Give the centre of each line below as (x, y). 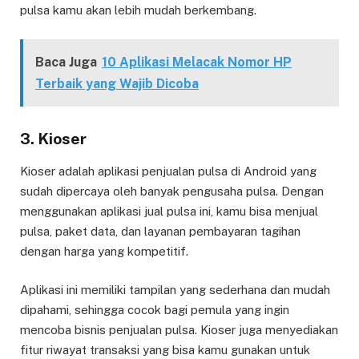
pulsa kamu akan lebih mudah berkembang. (138, 10)
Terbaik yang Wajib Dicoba (117, 83)
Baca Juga (66, 62)
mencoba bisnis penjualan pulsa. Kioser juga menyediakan (179, 330)
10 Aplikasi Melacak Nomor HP (197, 62)
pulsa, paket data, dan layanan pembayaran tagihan (160, 231)
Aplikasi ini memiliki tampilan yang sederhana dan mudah (175, 290)
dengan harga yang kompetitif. (104, 251)
